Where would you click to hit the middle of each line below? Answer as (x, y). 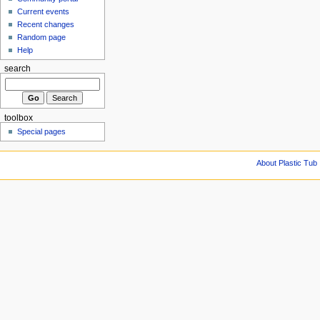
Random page (42, 37)
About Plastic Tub (287, 162)
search (17, 69)
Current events (44, 12)
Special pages (42, 132)
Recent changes (46, 25)
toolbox (18, 117)
